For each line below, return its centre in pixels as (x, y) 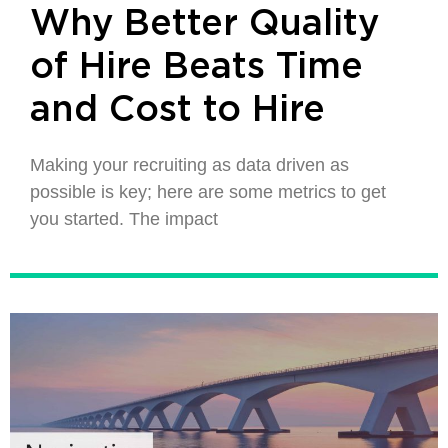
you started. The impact (124, 219)
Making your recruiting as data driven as (189, 165)
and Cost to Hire (177, 110)
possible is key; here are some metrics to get (208, 192)
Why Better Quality (204, 24)
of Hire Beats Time (196, 67)
